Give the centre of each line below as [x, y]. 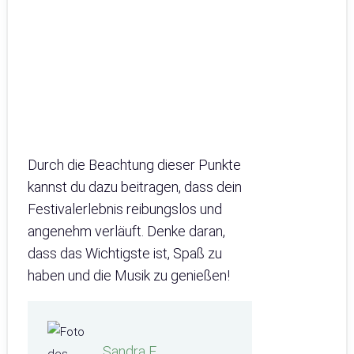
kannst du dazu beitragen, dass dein [135, 186]
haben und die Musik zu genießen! [129, 275]
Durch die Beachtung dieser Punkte [134, 164]
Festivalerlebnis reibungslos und [125, 209]
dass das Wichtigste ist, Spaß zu [125, 253]
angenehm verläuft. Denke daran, [126, 231]
